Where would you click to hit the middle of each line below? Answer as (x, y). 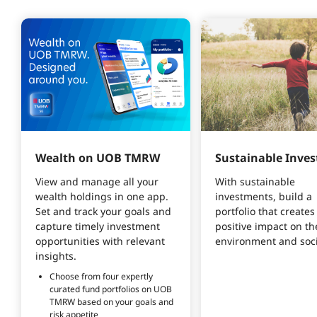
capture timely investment (99, 226)
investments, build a (265, 196)
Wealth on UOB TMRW (98, 157)
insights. (57, 255)
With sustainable (256, 181)
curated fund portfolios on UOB (112, 289)
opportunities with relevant (102, 241)
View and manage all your (98, 181)
